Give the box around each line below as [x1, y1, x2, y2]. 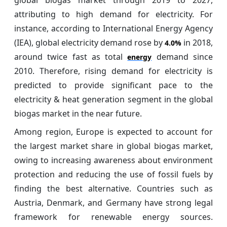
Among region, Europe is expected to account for [14, 126, 213, 137]
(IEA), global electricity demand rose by [14, 36, 165, 48]
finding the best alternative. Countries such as [14, 182, 213, 194]
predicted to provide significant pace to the [14, 79, 213, 91]
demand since [152, 51, 213, 62]
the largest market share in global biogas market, [14, 140, 213, 152]
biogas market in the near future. [14, 107, 142, 119]
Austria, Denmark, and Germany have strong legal [14, 197, 213, 208]
